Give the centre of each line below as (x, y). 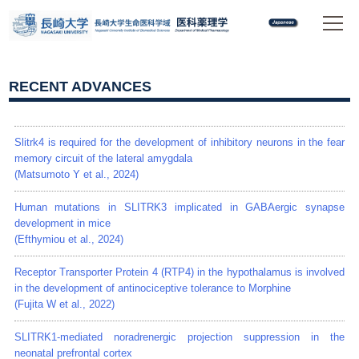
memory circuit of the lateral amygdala (103, 158)
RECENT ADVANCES (81, 87)
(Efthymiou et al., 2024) (69, 239)
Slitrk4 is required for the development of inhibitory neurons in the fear (179, 142)
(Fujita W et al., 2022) (64, 304)
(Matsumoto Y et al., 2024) (76, 174)
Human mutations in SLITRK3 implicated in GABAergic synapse (179, 207)
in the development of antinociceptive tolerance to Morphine (152, 288)
